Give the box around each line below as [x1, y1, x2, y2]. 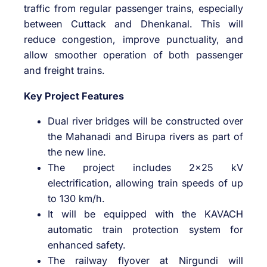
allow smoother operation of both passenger [24, 49, 243, 61]
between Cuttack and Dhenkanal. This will [24, 18, 243, 30]
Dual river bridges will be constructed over [48, 114, 243, 127]
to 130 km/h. [48, 192, 105, 204]
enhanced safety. [48, 238, 126, 251]
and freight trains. [24, 64, 105, 77]
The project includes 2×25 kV [48, 161, 243, 173]
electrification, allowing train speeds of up [48, 176, 243, 189]
